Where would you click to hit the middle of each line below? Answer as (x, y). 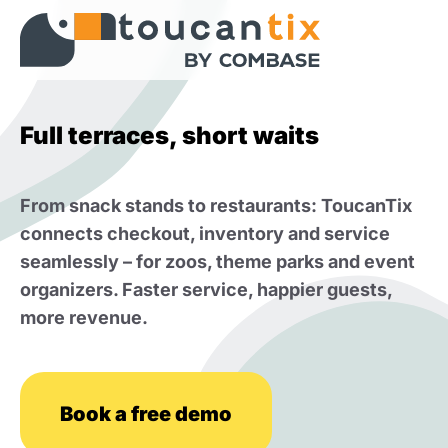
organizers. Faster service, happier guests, (206, 289)
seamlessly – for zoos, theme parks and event (217, 261)
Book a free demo (146, 414)
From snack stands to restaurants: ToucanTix (216, 205)
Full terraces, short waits (169, 135)
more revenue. (84, 317)
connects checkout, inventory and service (205, 233)
